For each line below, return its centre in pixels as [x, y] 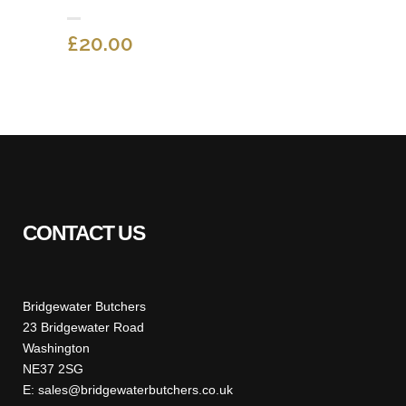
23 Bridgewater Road [83, 328]
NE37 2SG [53, 369]
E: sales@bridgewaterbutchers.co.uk [128, 390]
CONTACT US [83, 233]
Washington [56, 348]
